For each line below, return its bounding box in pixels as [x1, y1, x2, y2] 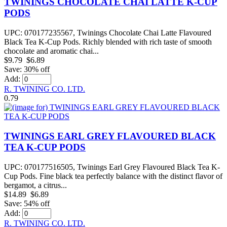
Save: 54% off [4, 199, 50, 208]
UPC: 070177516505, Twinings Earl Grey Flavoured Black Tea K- [4, 162, 220, 171]
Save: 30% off [4, 65, 50, 74]
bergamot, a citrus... [4, 180, 67, 190]
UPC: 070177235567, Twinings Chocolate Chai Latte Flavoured [4, 28, 211, 37]
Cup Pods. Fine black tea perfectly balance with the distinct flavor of [4, 171, 222, 180]
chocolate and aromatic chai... [4, 47, 99, 56]
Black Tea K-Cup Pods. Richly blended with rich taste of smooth [4, 37, 212, 47]
